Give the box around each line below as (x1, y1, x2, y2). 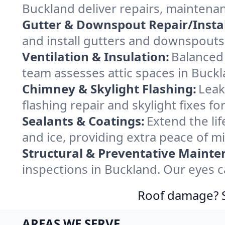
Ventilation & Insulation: (22, 48, 169, 65)
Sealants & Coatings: (22, 113, 145, 129)
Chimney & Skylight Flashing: (22, 80, 196, 97)
